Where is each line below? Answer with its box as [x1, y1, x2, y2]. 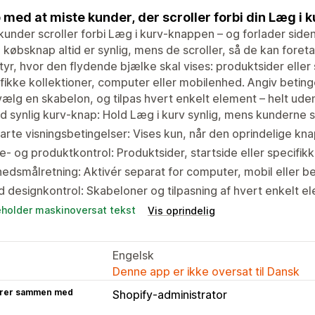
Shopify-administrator [112, 287, 227, 302]
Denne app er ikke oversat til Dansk [112, 264, 300, 278]
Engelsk [112, 247, 154, 262]
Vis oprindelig [148, 204, 215, 217]
